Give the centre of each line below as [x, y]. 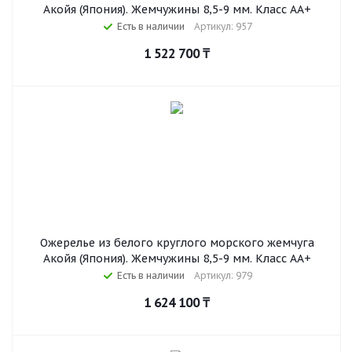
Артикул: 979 [223, 275]
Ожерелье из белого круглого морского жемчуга [177, 243]
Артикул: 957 [223, 26]
